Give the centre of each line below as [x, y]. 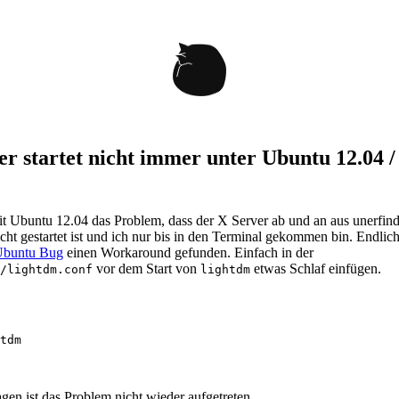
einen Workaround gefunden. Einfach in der [188, 252]
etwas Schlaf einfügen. [316, 269]
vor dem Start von [147, 269]
